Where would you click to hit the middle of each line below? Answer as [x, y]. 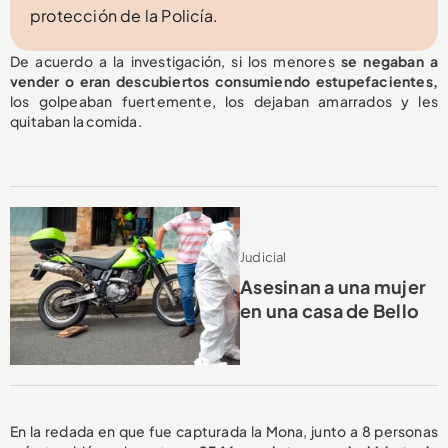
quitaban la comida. [76, 120]
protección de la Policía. [124, 15]
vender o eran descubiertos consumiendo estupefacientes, [224, 80]
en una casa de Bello [330, 311]
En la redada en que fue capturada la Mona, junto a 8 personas [224, 431]
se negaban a [389, 60]
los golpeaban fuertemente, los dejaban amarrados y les [224, 100]
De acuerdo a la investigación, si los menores [175, 60]
